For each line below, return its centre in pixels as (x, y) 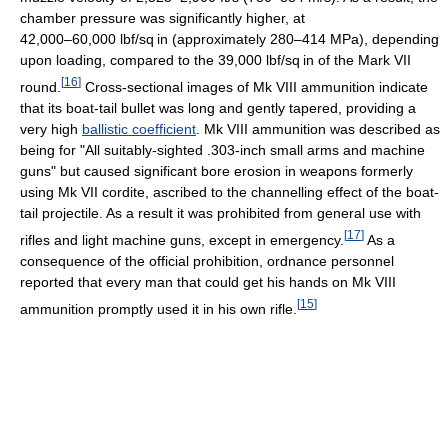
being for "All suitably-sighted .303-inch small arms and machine (222, 150)
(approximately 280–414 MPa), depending (303, 39)
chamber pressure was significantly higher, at (162, 18)
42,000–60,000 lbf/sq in (94, 39)
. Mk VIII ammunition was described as (318, 129)
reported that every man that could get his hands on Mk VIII (208, 281)
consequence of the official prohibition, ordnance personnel (207, 260)
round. (40, 87)
